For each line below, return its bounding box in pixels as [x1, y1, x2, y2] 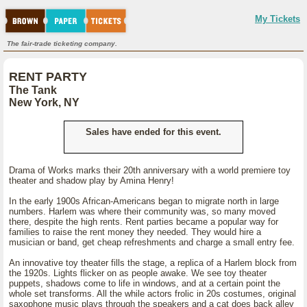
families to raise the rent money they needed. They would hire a [9, 227, 261, 237]
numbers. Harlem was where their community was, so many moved [9, 206, 275, 217]
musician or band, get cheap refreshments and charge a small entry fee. [9, 237, 295, 247]
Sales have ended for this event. [86, 127, 221, 137]
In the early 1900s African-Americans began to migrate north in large [9, 196, 279, 206]
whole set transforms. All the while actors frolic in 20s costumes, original [9, 288, 296, 299]
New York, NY [9, 97, 79, 108]
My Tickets [255, 14, 300, 24]
